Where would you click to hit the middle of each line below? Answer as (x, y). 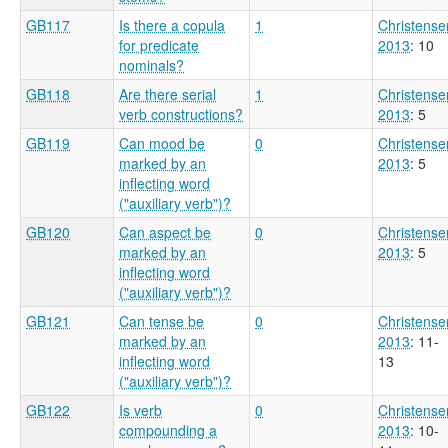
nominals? (151, 64)
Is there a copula (172, 24)
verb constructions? (181, 113)
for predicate (159, 44)
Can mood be (162, 142)
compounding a (168, 429)
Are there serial (167, 93)
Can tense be (161, 320)
